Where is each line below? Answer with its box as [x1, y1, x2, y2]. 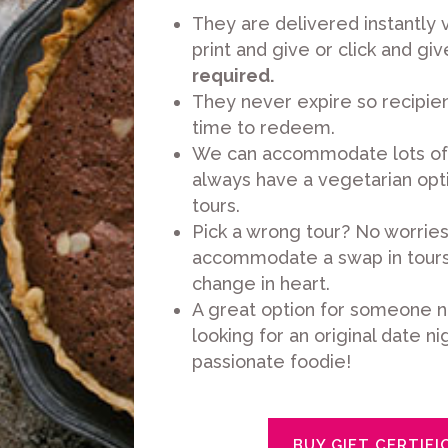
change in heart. [192, 273, 331, 295]
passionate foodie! [192, 351, 352, 373]
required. [192, 65, 275, 87]
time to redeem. [192, 117, 336, 139]
